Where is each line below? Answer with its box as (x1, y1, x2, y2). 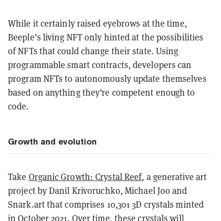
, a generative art (142, 170, 207, 183)
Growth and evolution (8, 136, 97, 147)
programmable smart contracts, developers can (8, 58, 192, 71)
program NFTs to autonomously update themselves (8, 72, 207, 84)
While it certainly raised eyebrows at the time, (8, 17, 187, 29)
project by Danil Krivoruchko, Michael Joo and (8, 184, 187, 196)
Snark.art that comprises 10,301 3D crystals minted (8, 198, 204, 210)
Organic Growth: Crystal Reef (28, 170, 142, 183)
